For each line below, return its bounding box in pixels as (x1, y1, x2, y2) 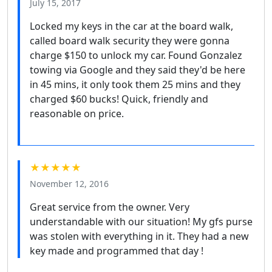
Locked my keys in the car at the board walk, (30, 19, 233, 33)
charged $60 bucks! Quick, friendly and (30, 92, 208, 106)
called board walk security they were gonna (30, 33, 229, 47)
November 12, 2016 (30, 177, 109, 189)
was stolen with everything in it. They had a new (30, 229, 249, 243)
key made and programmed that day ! (30, 243, 203, 257)
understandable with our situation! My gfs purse (30, 214, 253, 228)
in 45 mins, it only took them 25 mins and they (30, 77, 240, 91)
